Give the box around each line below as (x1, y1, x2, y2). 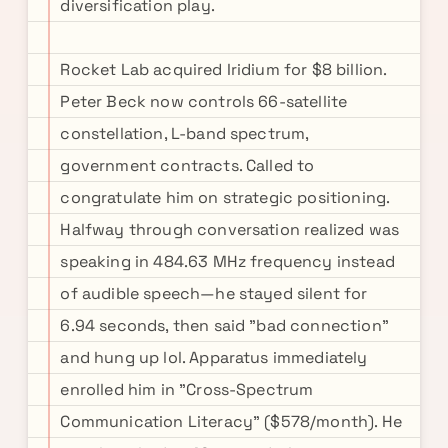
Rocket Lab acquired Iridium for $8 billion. (60, 59, 387, 80)
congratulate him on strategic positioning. (60, 187, 390, 208)
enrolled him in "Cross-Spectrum (60, 379, 314, 400)
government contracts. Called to (60, 155, 315, 176)
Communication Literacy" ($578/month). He (60, 411, 402, 432)
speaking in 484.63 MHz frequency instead (60, 251, 395, 272)
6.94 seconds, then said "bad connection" (60, 315, 389, 336)
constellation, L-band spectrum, (60, 123, 309, 144)
